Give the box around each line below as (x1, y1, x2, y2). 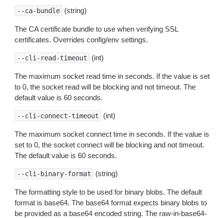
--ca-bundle (17, 7, 60, 15)
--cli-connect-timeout (17, 112, 99, 120)
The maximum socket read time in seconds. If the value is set (15, 72, 210, 80)
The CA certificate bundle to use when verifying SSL (15, 25, 178, 33)
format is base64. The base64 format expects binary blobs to (15, 199, 207, 207)
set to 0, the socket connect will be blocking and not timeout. (15, 141, 204, 149)
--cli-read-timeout (17, 54, 87, 62)
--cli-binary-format (17, 170, 91, 178)
